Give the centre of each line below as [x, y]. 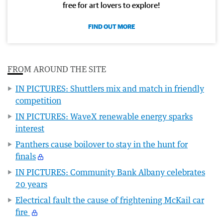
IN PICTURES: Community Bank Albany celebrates [110, 172]
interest [30, 128]
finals [26, 156]
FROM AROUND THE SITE [57, 69]
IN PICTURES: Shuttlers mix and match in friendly [110, 88]
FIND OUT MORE [111, 26]
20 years [31, 184]
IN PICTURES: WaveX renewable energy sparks [104, 116]
